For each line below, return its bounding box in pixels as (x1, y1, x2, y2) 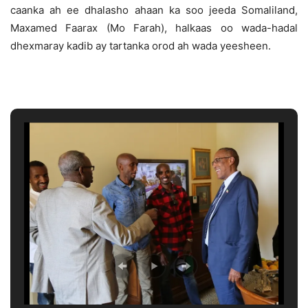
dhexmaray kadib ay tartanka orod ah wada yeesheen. (10, 39, 271, 53)
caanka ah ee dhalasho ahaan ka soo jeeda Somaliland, (10, 3, 298, 17)
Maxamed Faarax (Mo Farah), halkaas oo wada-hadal (10, 21, 298, 35)
